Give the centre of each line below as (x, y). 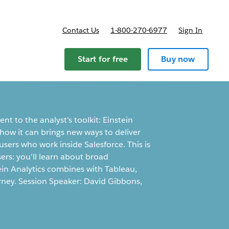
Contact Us (81, 30)
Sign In (191, 30)
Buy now (178, 59)
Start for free (103, 59)
